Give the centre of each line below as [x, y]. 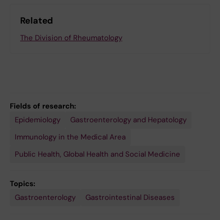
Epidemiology [38, 120]
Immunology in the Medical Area [70, 137]
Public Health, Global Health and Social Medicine [97, 154]
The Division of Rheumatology [71, 38]
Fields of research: [43, 106]
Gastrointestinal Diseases [130, 198]
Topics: [23, 184]
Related [37, 21]
